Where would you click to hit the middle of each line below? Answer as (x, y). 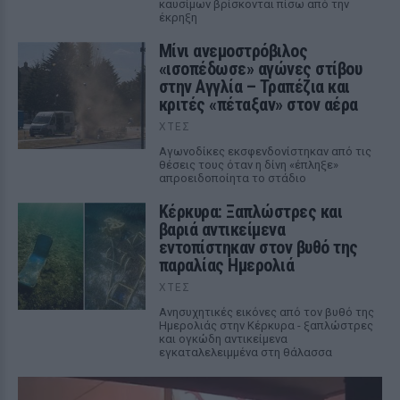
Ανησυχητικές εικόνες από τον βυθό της (266, 312)
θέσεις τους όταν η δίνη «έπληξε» (248, 165)
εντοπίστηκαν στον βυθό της (258, 247)
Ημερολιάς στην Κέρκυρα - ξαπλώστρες (266, 325)
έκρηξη (178, 17)
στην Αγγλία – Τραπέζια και (254, 87)
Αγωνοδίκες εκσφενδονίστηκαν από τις (265, 151)
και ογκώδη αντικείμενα (223, 339)
